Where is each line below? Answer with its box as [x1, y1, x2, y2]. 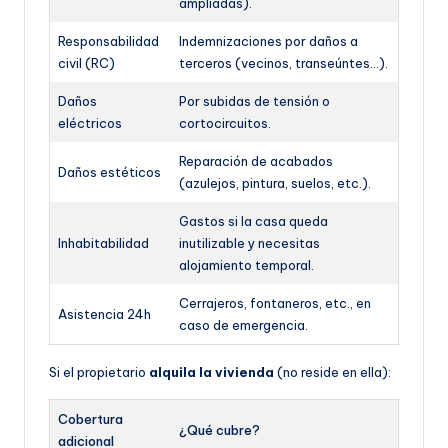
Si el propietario [49, 363, 149, 380]
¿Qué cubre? [179, 421, 260, 438]
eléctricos [58, 114, 122, 131]
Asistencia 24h [58, 305, 151, 322]
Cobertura [58, 410, 123, 427]
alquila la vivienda [149, 363, 274, 380]
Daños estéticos [58, 163, 161, 180]
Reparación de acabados [179, 152, 333, 169]
